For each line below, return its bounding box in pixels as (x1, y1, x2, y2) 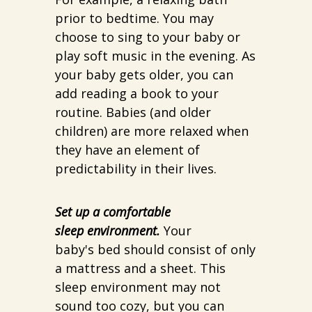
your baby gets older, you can (55, 66, 233, 83)
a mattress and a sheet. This (55, 260, 226, 276)
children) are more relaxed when (55, 123, 249, 139)
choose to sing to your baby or (55, 29, 240, 45)
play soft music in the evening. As (55, 47, 256, 64)
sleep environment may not (55, 279, 221, 295)
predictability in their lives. (55, 160, 217, 177)
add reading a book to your (55, 85, 219, 102)
